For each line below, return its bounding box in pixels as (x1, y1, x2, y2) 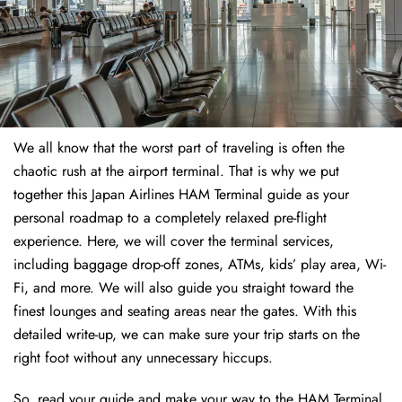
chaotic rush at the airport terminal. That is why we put (13, 161, 339, 182)
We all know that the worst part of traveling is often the (13, 137, 345, 159)
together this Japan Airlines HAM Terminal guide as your (13, 184, 349, 205)
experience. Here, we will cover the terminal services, (13, 231, 334, 252)
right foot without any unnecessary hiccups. (13, 347, 273, 369)
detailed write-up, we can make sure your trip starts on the (13, 324, 360, 345)
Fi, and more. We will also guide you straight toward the (13, 277, 354, 299)
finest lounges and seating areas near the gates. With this (13, 301, 356, 322)
